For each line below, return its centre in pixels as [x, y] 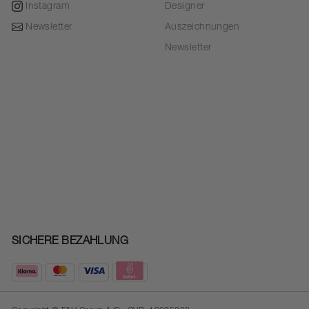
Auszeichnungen [202, 28]
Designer [185, 7]
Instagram [48, 7]
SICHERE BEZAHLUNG [70, 242]
